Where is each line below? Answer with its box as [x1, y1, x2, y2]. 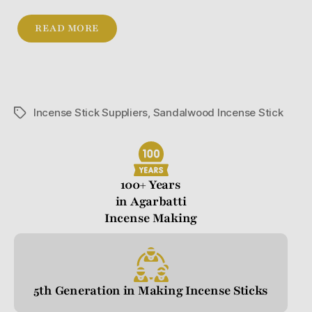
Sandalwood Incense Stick [153, 106, 283, 120]
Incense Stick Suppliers [33, 106, 148, 120]
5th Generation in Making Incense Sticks [33, 282, 269, 299]
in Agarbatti [115, 193, 187, 210]
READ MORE [35, 22, 100, 36]
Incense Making [104, 210, 198, 227]
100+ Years [120, 176, 181, 194]
